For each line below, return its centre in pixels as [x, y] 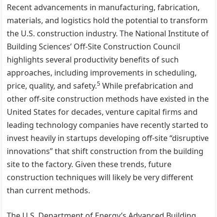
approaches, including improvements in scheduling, [102, 73]
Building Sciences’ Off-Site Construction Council [94, 46]
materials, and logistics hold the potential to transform [108, 20]
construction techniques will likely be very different [100, 177]
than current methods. [49, 190]
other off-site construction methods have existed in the [108, 99]
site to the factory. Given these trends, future [89, 164]
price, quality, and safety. [52, 86]
